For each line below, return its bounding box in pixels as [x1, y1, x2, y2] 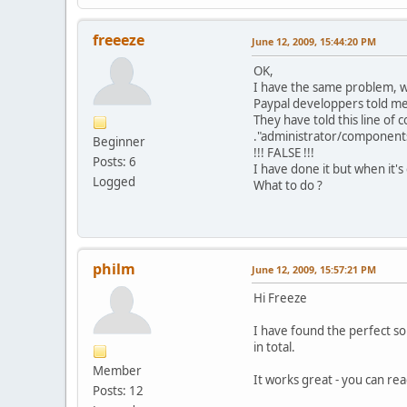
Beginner [93, 133, 145, 150]
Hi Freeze [253, 289, 307, 306]
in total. [253, 338, 295, 355]
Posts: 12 [93, 382, 144, 399]
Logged [93, 173, 135, 190]
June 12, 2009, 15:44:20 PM [252, 34, 376, 48]
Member [93, 362, 142, 379]
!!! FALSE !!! [253, 144, 314, 161]
